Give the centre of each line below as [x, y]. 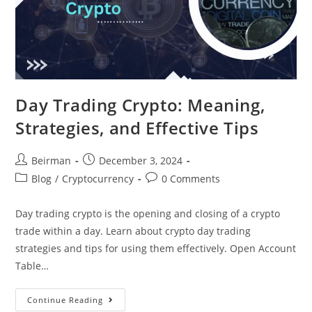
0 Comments [191, 178]
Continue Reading [65, 299]
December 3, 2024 [141, 160]
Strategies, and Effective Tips [140, 127]
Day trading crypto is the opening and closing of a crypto [148, 213]
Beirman [52, 160]
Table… [32, 265]
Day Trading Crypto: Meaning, [140, 104]
